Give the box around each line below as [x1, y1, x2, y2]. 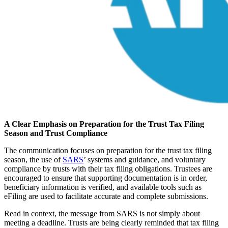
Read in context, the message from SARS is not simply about [4, 209, 200, 218]
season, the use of [4, 155, 63, 164]
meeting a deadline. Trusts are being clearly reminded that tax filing [4, 218, 219, 227]
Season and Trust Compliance [4, 128, 107, 137]
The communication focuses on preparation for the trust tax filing [4, 146, 212, 155]
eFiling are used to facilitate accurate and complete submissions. [4, 191, 208, 201]
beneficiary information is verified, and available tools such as [4, 182, 202, 191]
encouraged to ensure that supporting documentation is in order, [4, 173, 207, 182]
